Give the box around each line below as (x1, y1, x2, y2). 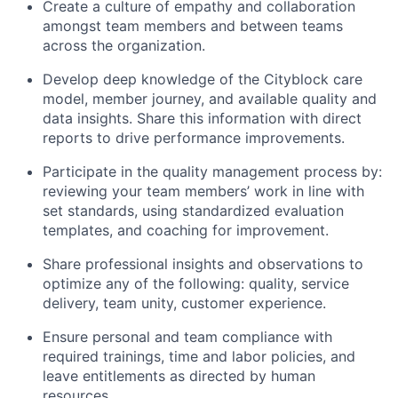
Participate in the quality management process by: (43, 163, 382, 180)
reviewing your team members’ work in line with (43, 182, 364, 200)
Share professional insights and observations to (43, 255, 363, 273)
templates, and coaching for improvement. (43, 221, 329, 239)
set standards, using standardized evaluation (43, 202, 344, 219)
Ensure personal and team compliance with (43, 328, 332, 346)
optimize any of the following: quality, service (43, 275, 349, 292)
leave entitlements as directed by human (43, 367, 315, 385)
